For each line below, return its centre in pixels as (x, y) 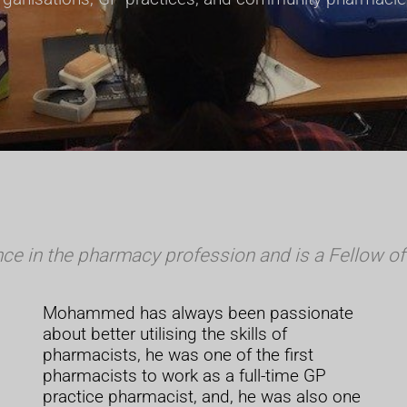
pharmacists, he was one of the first (178, 355)
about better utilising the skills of (164, 334)
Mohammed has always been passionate (198, 313)
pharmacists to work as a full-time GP (184, 376)
